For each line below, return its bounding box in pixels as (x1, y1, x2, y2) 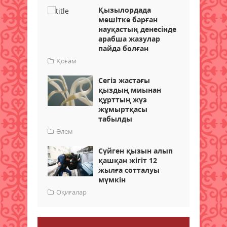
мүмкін (98, 175, 126, 185)
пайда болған (98, 44, 148, 54)
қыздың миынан (98, 85, 161, 95)
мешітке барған (98, 15, 158, 25)
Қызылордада (98, 5, 151, 15)
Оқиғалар (56, 187, 87, 197)
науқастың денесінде (98, 24, 176, 34)
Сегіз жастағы (98, 75, 150, 86)
